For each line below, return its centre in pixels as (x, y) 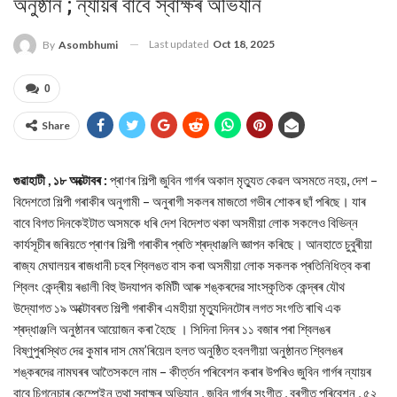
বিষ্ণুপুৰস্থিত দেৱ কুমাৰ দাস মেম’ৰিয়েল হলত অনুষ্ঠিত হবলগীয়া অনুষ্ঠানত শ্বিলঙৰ (178, 350)
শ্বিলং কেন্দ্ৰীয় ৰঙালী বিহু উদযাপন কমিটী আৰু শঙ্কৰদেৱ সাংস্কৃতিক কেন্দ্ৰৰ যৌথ (179, 286)
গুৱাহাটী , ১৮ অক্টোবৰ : (60, 179)
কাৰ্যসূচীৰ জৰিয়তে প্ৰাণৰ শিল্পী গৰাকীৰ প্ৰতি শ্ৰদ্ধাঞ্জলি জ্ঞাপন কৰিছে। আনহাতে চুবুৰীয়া (193, 243)
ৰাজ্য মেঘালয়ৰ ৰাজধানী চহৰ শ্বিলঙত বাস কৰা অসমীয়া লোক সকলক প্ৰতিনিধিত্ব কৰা (192, 265)
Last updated (180, 43)
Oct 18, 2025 (244, 43)
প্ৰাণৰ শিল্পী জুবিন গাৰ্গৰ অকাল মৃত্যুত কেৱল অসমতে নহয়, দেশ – (242, 179)
